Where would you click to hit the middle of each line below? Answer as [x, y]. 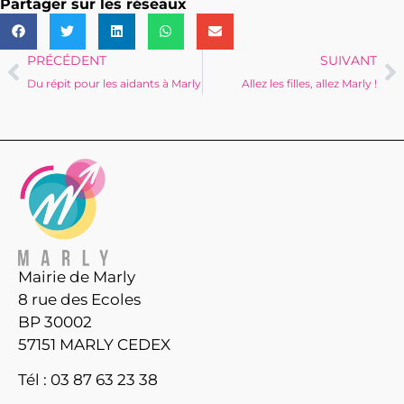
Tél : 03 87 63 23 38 [88, 380]
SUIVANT [349, 60]
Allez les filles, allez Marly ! [309, 83]
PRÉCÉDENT [67, 60]
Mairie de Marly [77, 276]
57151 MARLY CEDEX [94, 344]
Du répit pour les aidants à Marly [114, 83]
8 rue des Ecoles [79, 299]
